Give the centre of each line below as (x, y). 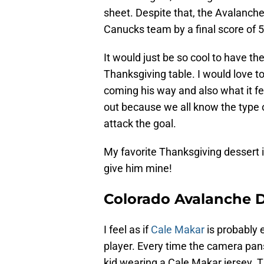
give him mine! (138, 169)
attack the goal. (140, 124)
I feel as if (127, 230)
